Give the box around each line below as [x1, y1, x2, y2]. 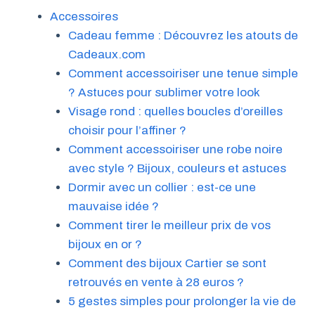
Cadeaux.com [67, 47, 146, 61]
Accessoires [50, 9, 118, 23]
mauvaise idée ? [67, 199, 159, 213]
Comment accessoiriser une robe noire [67, 142, 283, 156]
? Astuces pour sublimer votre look [67, 85, 260, 99]
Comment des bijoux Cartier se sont [67, 256, 266, 270]
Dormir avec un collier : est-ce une [67, 180, 256, 194]
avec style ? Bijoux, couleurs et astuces [67, 161, 286, 175]
